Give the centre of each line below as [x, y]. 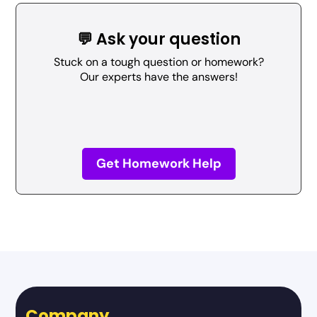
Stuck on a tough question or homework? [158, 62]
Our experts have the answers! [158, 76]
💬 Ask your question [158, 39]
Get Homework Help [158, 164]
